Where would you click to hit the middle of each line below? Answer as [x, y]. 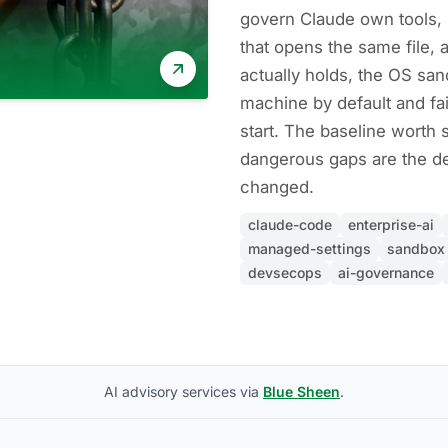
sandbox [416, 248]
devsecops [285, 272]
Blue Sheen [301, 391]
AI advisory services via [183, 391]
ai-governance [386, 272]
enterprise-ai [391, 224]
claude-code [290, 224]
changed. [277, 187]
